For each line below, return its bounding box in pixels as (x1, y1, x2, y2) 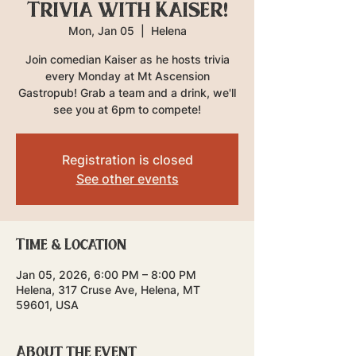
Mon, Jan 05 (68, 24, 134, 37)
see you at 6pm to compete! (53, 103, 201, 116)
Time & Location (16, 234, 126, 253)
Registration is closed (61, 152, 193, 168)
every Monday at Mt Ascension (44, 69, 210, 83)
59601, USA (16, 298, 79, 311)
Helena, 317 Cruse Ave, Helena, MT (16, 283, 200, 296)
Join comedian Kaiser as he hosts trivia (25, 52, 230, 66)
